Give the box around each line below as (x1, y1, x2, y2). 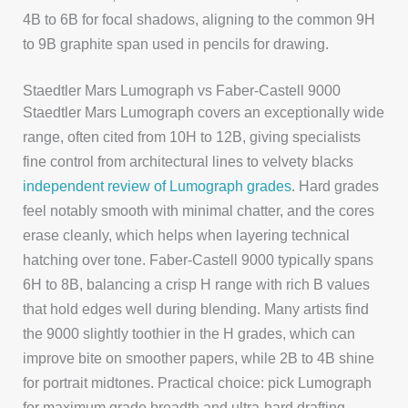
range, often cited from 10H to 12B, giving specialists (23, 127, 362, 145)
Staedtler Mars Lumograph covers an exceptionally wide (23, 103, 385, 120)
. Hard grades (291, 177, 380, 194)
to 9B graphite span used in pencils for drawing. (23, 35, 330, 52)
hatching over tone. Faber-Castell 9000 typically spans (23, 250, 374, 268)
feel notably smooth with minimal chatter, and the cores (23, 201, 375, 219)
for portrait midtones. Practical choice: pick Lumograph (23, 373, 372, 391)
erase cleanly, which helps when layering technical (23, 226, 351, 243)
